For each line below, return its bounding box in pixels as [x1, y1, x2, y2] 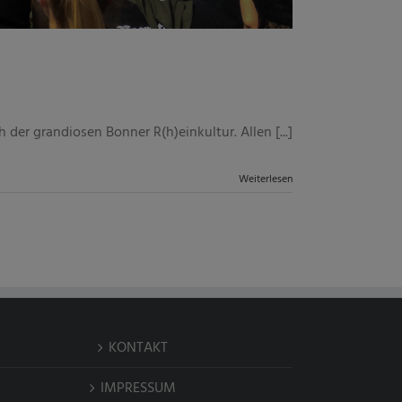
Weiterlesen [239, 170, 293, 187]
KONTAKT [108, 336, 168, 357]
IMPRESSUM [100, 377, 176, 398]
